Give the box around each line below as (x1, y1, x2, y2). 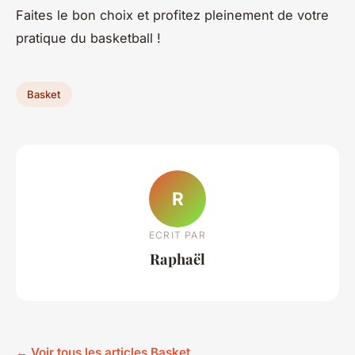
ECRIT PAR (149, 228, 206, 241)
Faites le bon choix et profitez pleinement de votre (16, 7, 329, 24)
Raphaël (150, 248, 205, 269)
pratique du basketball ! (16, 30, 161, 47)
